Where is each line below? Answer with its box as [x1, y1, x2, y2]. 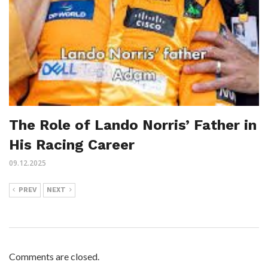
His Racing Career [9, 136, 135, 153]
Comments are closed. [9, 250, 99, 262]
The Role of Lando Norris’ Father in [9, 116, 257, 133]
